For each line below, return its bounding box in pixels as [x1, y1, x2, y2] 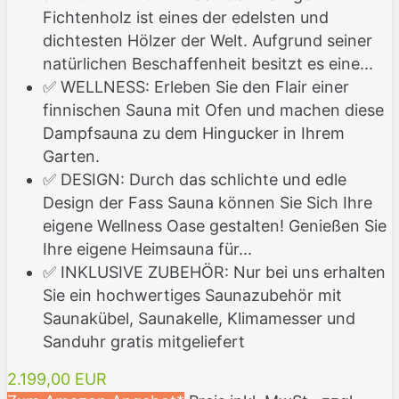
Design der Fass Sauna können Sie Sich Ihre [43, 193, 372, 213]
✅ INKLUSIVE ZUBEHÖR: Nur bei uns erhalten [43, 263, 386, 282]
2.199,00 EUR [7, 370, 107, 389]
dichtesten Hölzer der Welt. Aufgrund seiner [43, 31, 372, 51]
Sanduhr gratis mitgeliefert [43, 332, 245, 352]
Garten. [43, 147, 100, 167]
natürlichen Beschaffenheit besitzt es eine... [43, 54, 373, 74]
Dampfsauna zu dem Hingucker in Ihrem [43, 124, 345, 143]
